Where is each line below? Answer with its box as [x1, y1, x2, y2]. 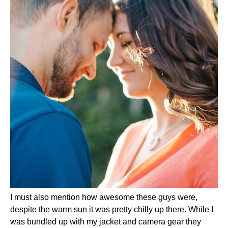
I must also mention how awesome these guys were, [10, 192, 197, 202]
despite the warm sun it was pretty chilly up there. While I [10, 205, 213, 214]
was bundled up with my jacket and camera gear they [10, 217, 201, 226]
